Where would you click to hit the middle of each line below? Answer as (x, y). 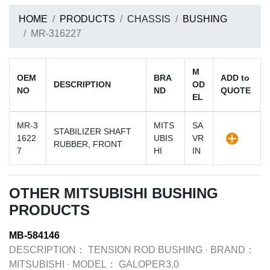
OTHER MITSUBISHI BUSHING (114, 193)
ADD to (235, 78)
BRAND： (233, 250)
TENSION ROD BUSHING (145, 250)
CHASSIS (149, 19)
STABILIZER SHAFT (93, 131)
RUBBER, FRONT (88, 144)
